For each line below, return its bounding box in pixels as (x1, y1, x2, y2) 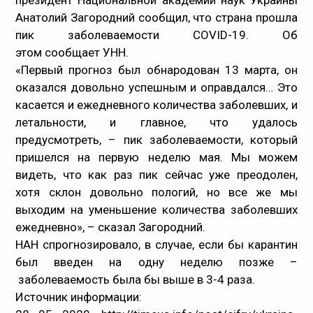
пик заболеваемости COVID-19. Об (15, 28, 298, 42)
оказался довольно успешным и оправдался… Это (15, 80, 298, 94)
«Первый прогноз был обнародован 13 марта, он (15, 63, 298, 77)
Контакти (28, 119, 74, 130)
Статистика (28, 49, 85, 60)
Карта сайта (28, 154, 87, 165)
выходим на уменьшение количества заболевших (15, 203, 298, 217)
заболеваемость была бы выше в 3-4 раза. (15, 272, 256, 286)
